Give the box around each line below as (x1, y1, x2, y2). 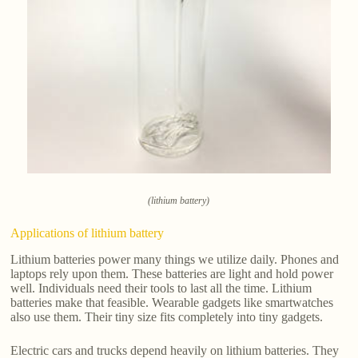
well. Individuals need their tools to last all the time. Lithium (10, 281, 312, 296)
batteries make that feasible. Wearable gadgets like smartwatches (10, 296, 334, 310)
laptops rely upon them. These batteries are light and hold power (10, 267, 334, 281)
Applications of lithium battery (10, 226, 165, 241)
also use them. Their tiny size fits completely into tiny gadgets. (10, 310, 324, 324)
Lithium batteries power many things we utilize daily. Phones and (10, 253, 340, 267)
